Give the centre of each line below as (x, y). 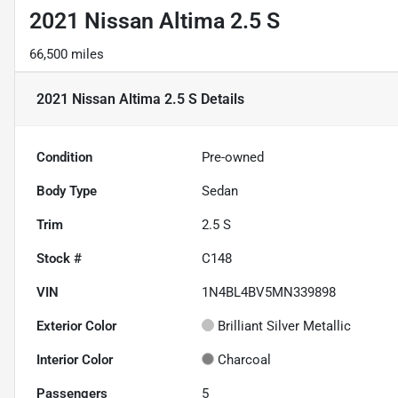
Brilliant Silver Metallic (285, 326)
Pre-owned (233, 158)
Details (221, 99)
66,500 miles (67, 55)
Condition (64, 158)
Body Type (67, 191)
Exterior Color (76, 326)
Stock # (59, 259)
